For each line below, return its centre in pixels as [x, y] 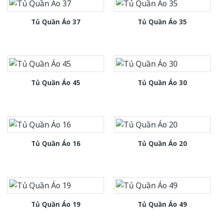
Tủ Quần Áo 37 [56, 22]
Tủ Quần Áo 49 [162, 204]
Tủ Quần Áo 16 [56, 144]
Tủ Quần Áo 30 [162, 83]
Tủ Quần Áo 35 [162, 22]
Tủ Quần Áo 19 [56, 204]
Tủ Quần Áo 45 [56, 83]
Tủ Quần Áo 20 [162, 144]
